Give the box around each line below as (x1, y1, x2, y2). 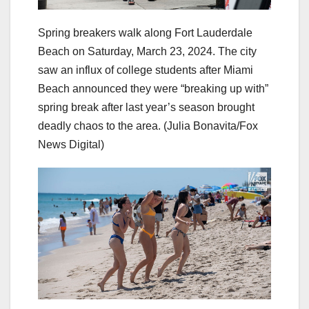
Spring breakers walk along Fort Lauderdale (38, 27, 252, 39)
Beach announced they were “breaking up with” (38, 83, 268, 95)
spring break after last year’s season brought (38, 101, 255, 114)
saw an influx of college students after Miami (38, 64, 253, 77)
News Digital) (38, 139, 104, 151)
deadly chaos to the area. (38, 120, 161, 132)
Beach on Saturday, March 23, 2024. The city (38, 46, 257, 58)
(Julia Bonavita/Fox (163, 120, 258, 132)
